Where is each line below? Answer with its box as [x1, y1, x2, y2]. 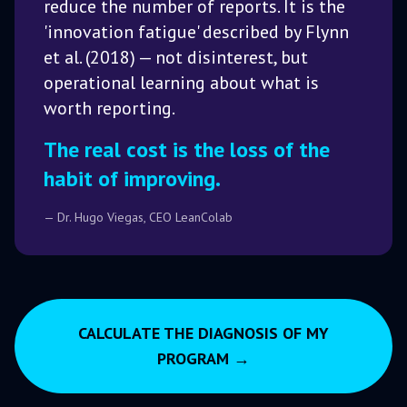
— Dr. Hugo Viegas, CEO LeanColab [44, 209, 233, 226]
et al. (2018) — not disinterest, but [44, 45, 308, 70]
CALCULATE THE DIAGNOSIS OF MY [78, 323, 329, 344]
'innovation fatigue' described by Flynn [44, 20, 349, 45]
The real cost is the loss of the [44, 135, 330, 164]
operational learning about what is [44, 71, 319, 95]
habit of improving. [44, 164, 221, 194]
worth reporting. [44, 96, 175, 121]
